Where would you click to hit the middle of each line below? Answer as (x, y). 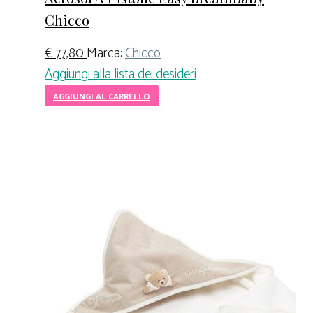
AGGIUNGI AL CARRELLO (102, 96)
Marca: (106, 53)
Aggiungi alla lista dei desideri (121, 74)
